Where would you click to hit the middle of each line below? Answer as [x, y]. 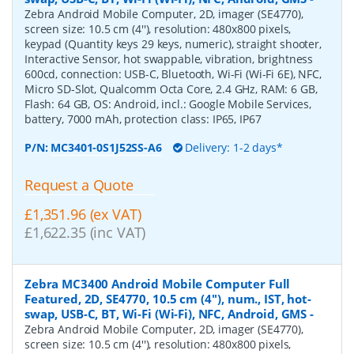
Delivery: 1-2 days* [232, 147]
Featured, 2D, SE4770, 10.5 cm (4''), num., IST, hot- [168, 298]
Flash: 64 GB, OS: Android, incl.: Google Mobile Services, [168, 104]
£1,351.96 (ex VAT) [83, 214]
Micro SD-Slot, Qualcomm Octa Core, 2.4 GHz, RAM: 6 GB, [171, 88]
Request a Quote [79, 185]
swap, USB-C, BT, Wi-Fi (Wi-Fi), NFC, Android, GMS [166, 313]
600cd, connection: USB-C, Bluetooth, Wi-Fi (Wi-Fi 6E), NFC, [173, 73]
